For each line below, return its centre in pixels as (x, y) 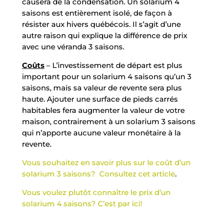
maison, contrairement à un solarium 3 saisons (109, 121)
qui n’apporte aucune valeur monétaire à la (101, 132)
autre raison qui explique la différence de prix (104, 35)
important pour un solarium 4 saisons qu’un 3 (107, 76)
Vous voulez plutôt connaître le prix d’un (96, 192)
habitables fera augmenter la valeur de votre (103, 110)
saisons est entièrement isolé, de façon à (97, 13)
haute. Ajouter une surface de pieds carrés (100, 99)
